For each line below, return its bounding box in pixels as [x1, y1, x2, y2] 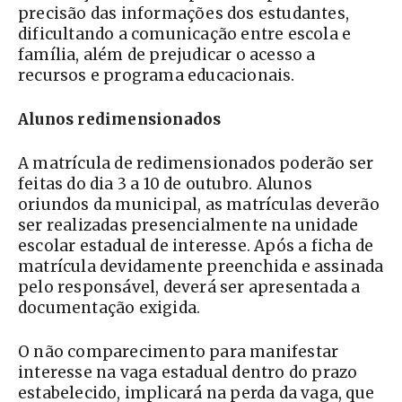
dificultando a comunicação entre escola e [18, 24, 352, 45]
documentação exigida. [18, 298, 201, 319]
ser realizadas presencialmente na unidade [18, 215, 359, 236]
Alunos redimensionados [18, 109, 222, 130]
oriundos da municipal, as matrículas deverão [18, 195, 380, 215]
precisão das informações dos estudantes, [18, 4, 350, 24]
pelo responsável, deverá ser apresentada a [18, 277, 361, 298]
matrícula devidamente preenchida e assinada [18, 257, 384, 277]
